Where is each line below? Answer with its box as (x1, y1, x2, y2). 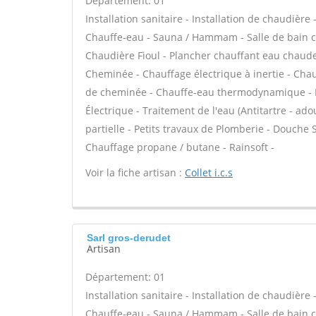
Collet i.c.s (185, 166, 233, 179)
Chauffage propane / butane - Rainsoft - (85, 140, 274, 154)
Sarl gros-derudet (87, 232, 171, 243)
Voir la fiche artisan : (85, 166, 185, 179)
